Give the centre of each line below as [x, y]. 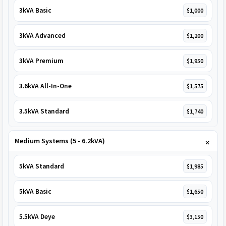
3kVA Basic [35, 11]
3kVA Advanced [42, 36]
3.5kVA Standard [44, 111]
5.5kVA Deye [37, 217]
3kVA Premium [41, 61]
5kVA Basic [35, 192]
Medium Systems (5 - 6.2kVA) [60, 141]
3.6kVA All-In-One [45, 86]
